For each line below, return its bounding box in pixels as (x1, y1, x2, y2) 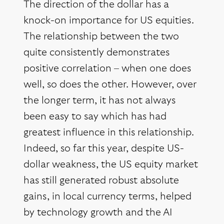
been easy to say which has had (23, 111, 166, 122)
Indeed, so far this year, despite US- (23, 143, 184, 154)
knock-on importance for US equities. (23, 15, 194, 26)
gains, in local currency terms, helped (23, 191, 191, 202)
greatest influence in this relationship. (23, 127, 194, 138)
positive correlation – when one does (23, 63, 191, 74)
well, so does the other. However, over (23, 79, 196, 90)
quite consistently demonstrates (23, 47, 169, 58)
